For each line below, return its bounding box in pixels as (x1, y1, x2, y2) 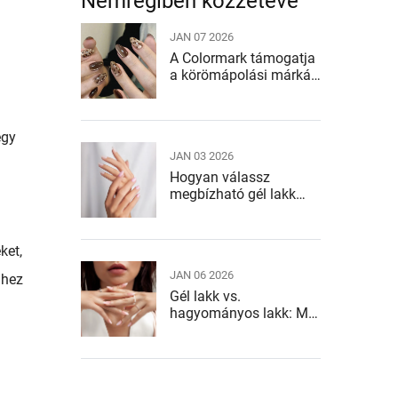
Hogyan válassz (170, 168, 270, 186)
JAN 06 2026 (170, 267, 234, 282)
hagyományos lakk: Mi (170, 304, 312, 322)
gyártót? (170, 202, 221, 219)
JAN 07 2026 (170, 29, 234, 44)
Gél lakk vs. (170, 287, 241, 305)
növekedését (170, 83, 248, 100)
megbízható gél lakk (170, 185, 296, 203)
